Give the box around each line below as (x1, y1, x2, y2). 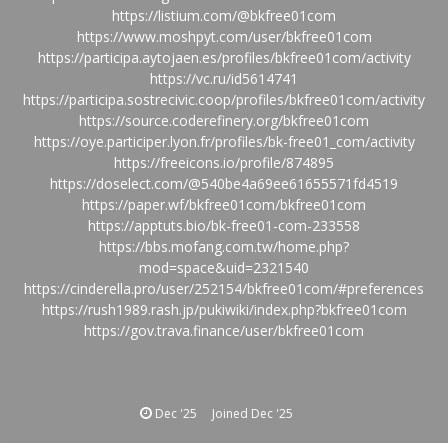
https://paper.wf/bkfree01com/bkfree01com (82, 194, 366, 214)
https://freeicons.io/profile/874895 (114, 152, 334, 172)
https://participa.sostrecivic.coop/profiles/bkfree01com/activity (23, 89, 425, 109)
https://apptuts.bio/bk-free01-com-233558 (88, 215, 360, 235)
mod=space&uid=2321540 (139, 257, 309, 277)
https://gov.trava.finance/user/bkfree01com (84, 320, 364, 340)
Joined (212, 404, 251, 422)
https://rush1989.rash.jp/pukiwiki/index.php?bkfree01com (41, 299, 407, 319)
